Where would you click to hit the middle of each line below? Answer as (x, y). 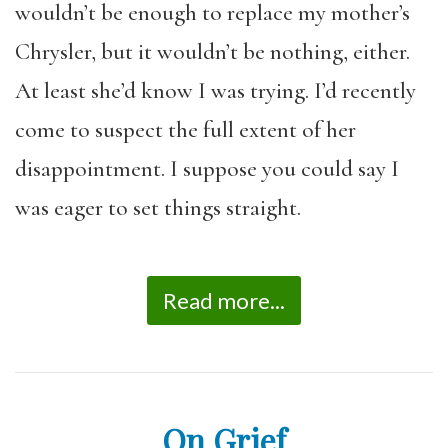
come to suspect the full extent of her (185, 130)
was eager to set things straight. (158, 208)
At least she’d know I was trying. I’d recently (215, 91)
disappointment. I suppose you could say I (207, 169)
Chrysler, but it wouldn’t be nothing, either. (212, 52)
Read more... (224, 300)
